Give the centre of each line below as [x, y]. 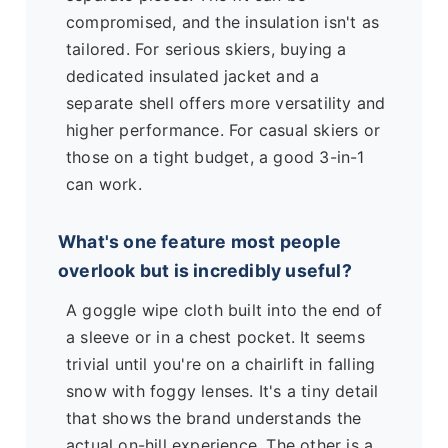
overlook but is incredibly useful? [205, 270]
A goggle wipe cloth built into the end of [224, 310]
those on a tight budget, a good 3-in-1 [215, 156]
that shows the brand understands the [214, 418]
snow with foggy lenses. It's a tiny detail [222, 391]
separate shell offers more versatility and [226, 102]
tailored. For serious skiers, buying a [206, 48]
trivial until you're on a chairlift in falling [221, 364]
